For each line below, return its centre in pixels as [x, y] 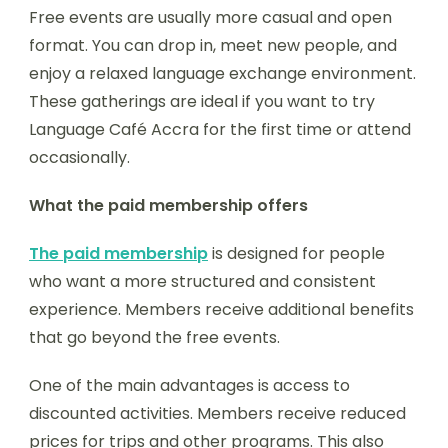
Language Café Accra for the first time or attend [220, 129]
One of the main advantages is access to [189, 385]
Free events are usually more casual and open [210, 17]
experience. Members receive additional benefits [221, 309]
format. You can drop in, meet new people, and [213, 45]
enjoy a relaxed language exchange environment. [222, 73]
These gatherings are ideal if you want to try [202, 101]
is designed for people [296, 253]
